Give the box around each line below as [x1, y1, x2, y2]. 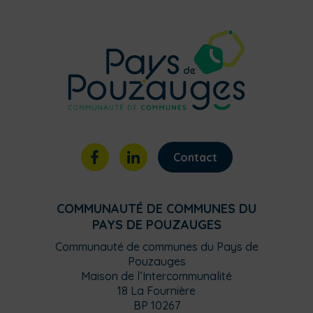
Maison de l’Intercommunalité [81, 268, 232, 283]
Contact [173, 150, 217, 164]
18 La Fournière [117, 283, 196, 298]
